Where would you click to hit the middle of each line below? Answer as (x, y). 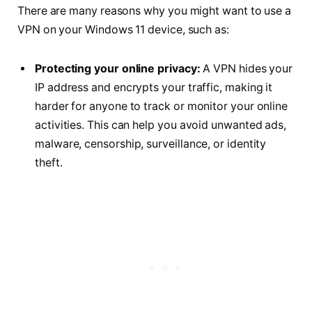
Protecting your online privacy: (118, 68)
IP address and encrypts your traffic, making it (154, 87)
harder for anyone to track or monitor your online (162, 106)
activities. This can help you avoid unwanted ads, (161, 125)
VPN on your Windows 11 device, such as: (123, 30)
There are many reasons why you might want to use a (155, 11)
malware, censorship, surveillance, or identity (151, 143)
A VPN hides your (247, 68)
